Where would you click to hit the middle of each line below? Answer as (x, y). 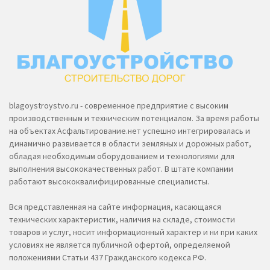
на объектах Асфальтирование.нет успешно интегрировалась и (130, 131)
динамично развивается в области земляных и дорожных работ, (130, 144)
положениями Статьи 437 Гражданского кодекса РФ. (108, 258)
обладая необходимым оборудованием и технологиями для (122, 156)
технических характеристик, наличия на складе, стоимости (122, 220)
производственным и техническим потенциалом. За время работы (134, 118)
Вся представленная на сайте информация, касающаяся (115, 207)
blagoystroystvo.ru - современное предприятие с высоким (119, 106)
